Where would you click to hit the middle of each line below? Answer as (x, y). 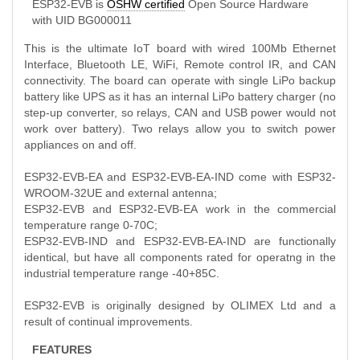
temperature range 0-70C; (91, 225)
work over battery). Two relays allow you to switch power (180, 128)
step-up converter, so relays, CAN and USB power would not (180, 112)
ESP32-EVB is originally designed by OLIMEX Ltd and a (180, 305)
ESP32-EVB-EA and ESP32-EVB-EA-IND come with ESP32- (180, 176)
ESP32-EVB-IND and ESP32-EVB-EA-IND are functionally (180, 241)
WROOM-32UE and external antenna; (121, 192)
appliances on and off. (80, 144)
